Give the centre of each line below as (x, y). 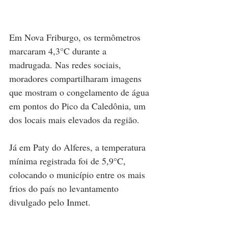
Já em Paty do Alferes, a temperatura (79, 147)
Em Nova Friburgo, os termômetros (76, 37)
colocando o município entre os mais (78, 174)
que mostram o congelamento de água (80, 92)
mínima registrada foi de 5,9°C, (69, 161)
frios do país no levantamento (65, 188)
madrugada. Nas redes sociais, (66, 64)
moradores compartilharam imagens (77, 78)
